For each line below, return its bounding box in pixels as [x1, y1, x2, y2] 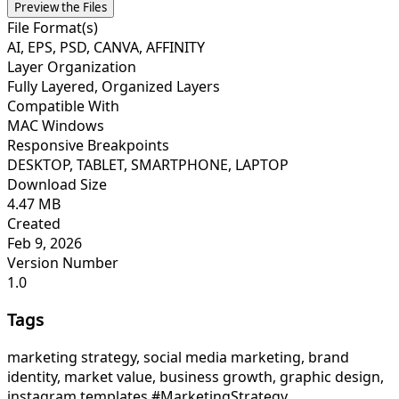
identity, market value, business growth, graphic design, [7, 367, 384, 387]
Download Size [7, 174, 107, 194]
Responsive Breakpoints [7, 134, 169, 155]
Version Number [7, 252, 118, 273]
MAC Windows [7, 115, 104, 135]
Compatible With [7, 95, 119, 116]
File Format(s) [7, 17, 98, 37]
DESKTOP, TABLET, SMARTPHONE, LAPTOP [7, 154, 289, 175]
